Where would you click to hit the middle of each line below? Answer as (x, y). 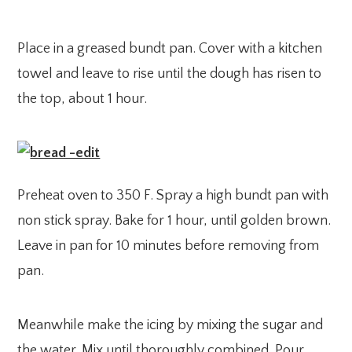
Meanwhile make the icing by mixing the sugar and (170, 325)
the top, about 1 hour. (82, 99)
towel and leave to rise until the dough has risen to (170, 73)
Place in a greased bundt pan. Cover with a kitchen (170, 48)
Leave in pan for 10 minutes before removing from (169, 246)
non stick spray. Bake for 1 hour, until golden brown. (174, 220)
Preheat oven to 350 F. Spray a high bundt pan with (173, 195)
